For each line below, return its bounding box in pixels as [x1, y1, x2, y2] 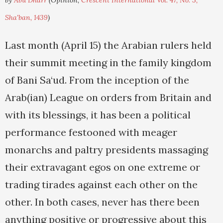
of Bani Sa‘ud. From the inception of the [5, 74, 189, 87]
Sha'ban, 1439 [5, 13, 48, 22]
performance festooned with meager [5, 126, 177, 139]
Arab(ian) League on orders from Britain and [5, 91, 212, 104]
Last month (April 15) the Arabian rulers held [5, 39, 212, 52]
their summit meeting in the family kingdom [5, 56, 212, 69]
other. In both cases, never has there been [5, 196, 200, 209]
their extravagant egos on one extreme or [5, 161, 200, 174]
